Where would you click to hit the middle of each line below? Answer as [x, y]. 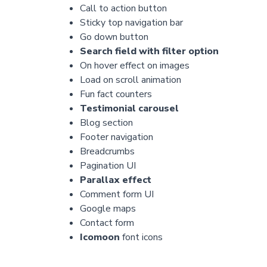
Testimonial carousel [129, 109]
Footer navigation [116, 137]
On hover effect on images [134, 66]
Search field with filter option [149, 52]
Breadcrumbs [107, 152]
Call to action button [123, 9]
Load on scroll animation [130, 80]
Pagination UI [108, 166]
